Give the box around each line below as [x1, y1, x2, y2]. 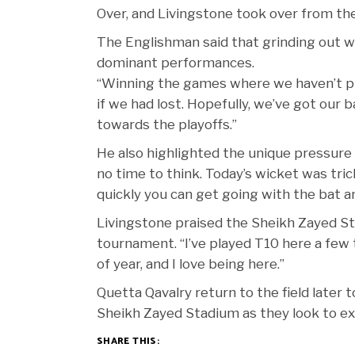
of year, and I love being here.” [97, 256, 284, 273]
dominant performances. [97, 55, 254, 71]
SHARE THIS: [97, 334, 159, 349]
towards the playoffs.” [97, 116, 237, 133]
